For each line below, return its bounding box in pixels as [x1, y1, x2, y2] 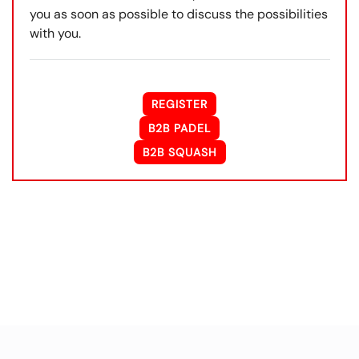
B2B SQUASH [142, 144, 217, 159]
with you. [29, 24, 81, 42]
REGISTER [151, 96, 208, 111]
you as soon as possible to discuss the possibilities [29, 5, 328, 22]
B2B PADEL [148, 120, 211, 135]
